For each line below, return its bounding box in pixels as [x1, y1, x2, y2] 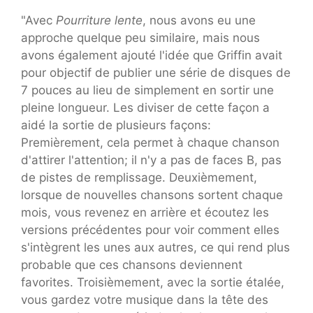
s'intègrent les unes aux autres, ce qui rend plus [21, 240, 290, 255]
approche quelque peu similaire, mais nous [21, 31, 260, 45]
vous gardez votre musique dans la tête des [21, 293, 268, 307]
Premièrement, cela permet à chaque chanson [21, 136, 279, 150]
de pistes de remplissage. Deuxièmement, [21, 170, 257, 185]
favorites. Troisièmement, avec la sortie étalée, [21, 275, 284, 290]
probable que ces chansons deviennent [21, 258, 242, 272]
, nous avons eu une [143, 13, 256, 28]
